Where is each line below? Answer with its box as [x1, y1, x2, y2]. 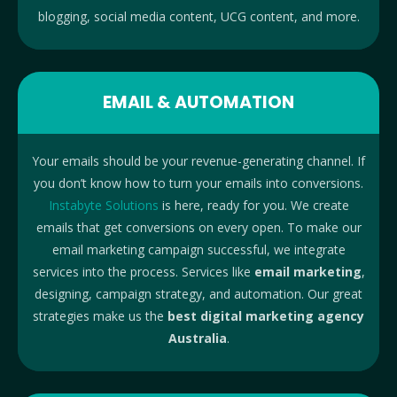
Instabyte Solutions [48, 197, 159, 214]
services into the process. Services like [32, 263, 254, 281]
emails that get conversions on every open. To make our [35, 219, 362, 237]
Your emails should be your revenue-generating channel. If [32, 152, 365, 170]
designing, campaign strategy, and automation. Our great [35, 285, 362, 303]
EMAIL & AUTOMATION [103, 90, 294, 115]
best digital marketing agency [167, 307, 364, 325]
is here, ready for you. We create [158, 197, 349, 214]
